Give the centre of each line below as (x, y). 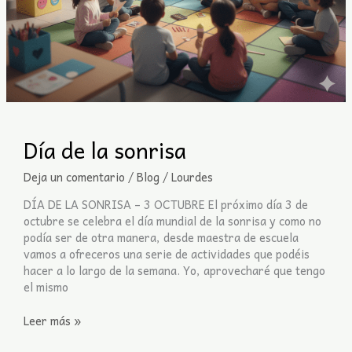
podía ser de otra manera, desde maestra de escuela (161, 238)
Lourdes (192, 176)
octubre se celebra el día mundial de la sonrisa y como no (172, 221)
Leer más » (52, 321)
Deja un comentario (74, 176)
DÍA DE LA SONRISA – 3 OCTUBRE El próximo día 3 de (165, 205)
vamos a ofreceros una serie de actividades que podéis (166, 254)
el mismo (46, 287)
